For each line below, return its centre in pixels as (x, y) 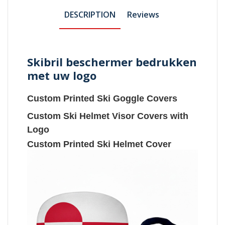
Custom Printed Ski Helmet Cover (99, 144)
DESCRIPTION (90, 14)
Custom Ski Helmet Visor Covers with (108, 116)
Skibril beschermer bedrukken (112, 62)
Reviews (143, 14)
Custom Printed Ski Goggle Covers (102, 98)
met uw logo (62, 75)
